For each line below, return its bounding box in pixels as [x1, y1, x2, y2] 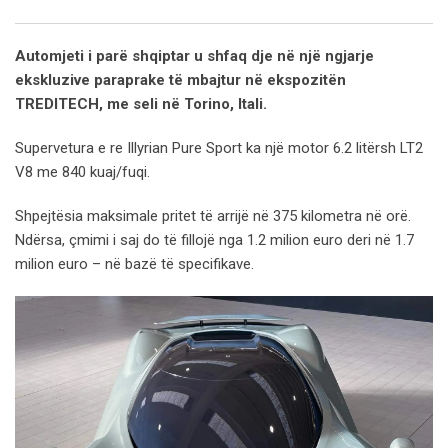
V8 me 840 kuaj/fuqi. [15, 162, 150, 181]
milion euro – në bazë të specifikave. [15, 254, 254, 273]
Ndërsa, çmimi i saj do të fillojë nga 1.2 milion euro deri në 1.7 [15, 230, 414, 249]
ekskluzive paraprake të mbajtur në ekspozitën [15, 70, 346, 89]
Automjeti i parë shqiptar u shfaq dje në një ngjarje [15, 46, 374, 65]
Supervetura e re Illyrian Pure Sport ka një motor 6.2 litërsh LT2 [15, 138, 423, 157]
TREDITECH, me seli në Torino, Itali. [15, 94, 267, 113]
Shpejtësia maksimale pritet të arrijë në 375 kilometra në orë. [15, 206, 411, 225]
